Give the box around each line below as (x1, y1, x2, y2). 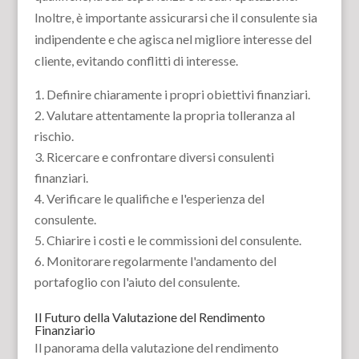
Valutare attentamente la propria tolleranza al (46, 107, 295, 123)
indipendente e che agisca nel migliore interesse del (34, 31, 312, 46)
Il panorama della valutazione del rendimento (34, 340, 279, 355)
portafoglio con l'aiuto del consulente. (34, 274, 240, 289)
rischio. (34, 128, 74, 143)
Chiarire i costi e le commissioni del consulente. (46, 232, 301, 248)
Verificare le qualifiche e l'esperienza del (46, 191, 264, 206)
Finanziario (34, 322, 95, 337)
